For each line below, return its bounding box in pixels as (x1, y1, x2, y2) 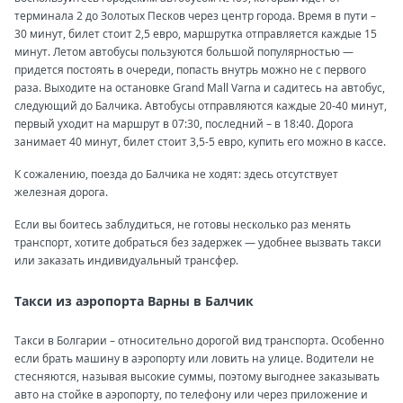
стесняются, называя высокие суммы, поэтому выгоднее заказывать (14, 368, 380, 384)
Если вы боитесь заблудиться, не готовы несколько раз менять (14, 216, 351, 232)
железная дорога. (14, 184, 111, 200)
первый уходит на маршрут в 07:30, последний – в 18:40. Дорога (14, 115, 354, 131)
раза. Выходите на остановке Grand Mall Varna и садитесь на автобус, (14, 79, 385, 95)
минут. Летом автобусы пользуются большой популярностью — (14, 43, 356, 59)
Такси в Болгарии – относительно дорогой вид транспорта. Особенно (14, 332, 384, 348)
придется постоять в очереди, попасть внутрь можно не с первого (14, 61, 366, 77)
